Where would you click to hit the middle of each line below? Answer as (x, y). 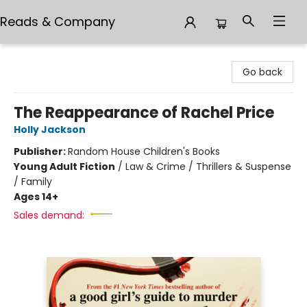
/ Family (33, 182)
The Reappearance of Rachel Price (144, 113)
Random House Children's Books (144, 151)
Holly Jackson (50, 130)
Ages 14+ (36, 197)
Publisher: (41, 151)
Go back (262, 72)
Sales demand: (49, 215)
